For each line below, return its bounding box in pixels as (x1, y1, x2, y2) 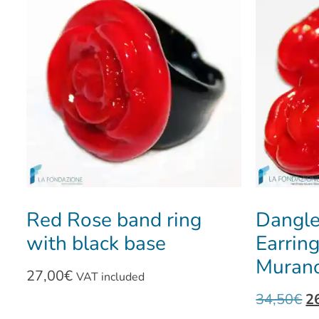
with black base (26, 230, 166, 258)
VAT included (75, 269, 145, 286)
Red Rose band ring (26, 206, 202, 234)
